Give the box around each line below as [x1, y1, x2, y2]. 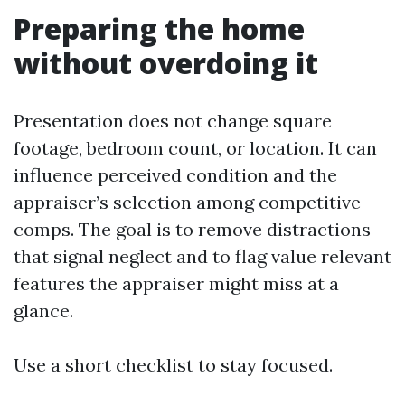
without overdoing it [14, 43, 318, 82]
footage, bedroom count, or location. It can [14, 137, 377, 159]
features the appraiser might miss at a [14, 272, 339, 295]
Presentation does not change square [14, 109, 332, 132]
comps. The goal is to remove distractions [14, 218, 371, 240]
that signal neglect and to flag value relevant [14, 245, 391, 268]
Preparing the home [14, 9, 305, 48]
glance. [14, 299, 73, 322]
